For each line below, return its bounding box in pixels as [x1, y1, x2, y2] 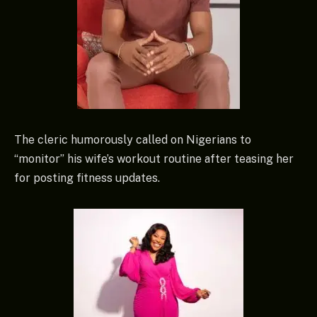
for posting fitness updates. [14, 171, 160, 185]
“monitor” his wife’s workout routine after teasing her [14, 152, 294, 166]
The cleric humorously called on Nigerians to [14, 133, 251, 147]
